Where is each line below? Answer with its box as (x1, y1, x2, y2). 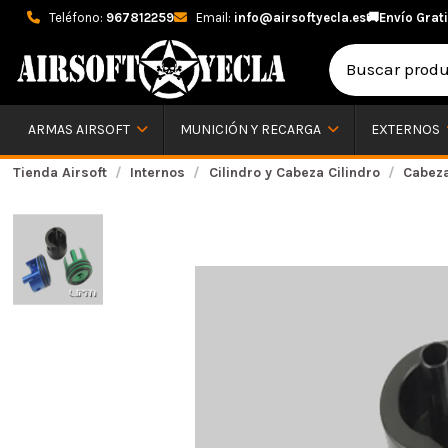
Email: (193, 10, 234, 25)
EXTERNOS (370, 121, 443, 139)
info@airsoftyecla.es (234, 10, 366, 25)
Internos (130, 163, 186, 181)
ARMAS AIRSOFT (27, 121, 133, 139)
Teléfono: (46, 10, 106, 25)
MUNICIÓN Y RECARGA (179, 121, 324, 139)
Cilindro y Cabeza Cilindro (208, 163, 380, 181)
